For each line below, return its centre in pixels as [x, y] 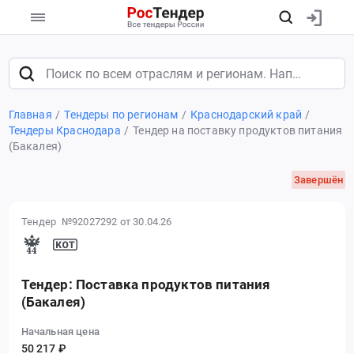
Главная [30, 114]
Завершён [318, 179]
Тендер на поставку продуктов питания [238, 130]
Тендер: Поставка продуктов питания [146, 285]
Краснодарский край [247, 114]
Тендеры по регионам [121, 114]
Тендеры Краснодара [64, 130]
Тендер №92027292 [69, 221]
